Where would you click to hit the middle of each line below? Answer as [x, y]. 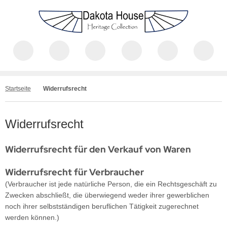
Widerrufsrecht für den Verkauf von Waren [98, 149]
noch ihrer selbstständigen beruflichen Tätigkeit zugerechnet [102, 206]
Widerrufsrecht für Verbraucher [75, 172]
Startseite [18, 89]
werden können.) [32, 217]
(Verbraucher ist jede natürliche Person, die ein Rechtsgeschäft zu [111, 184]
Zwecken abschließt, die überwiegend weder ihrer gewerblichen [107, 195]
